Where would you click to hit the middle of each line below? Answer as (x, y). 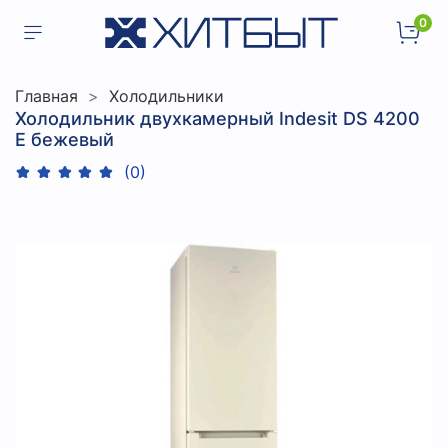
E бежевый (64, 139)
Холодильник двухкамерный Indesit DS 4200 (217, 118)
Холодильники (166, 95)
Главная (46, 95)
